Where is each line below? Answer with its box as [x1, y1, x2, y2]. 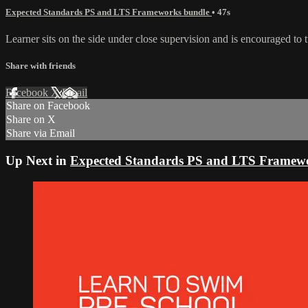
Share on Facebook [6, 100, 90, 112]
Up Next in [5, 153, 70, 168]
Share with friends [5, 60, 76, 71]
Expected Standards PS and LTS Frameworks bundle [5, 6, 212, 17]
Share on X [6, 113, 56, 126]
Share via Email [6, 127, 75, 140]
